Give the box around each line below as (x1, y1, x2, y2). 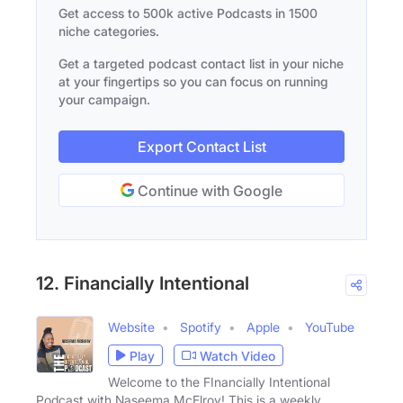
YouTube (305, 319, 354, 336)
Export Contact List (137, 138, 266, 157)
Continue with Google (134, 182, 282, 201)
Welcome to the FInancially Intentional (108, 374, 330, 390)
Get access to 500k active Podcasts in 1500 (58, 5, 318, 22)
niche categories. (58, 23, 159, 40)
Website (108, 319, 155, 336)
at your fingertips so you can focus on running (58, 74, 328, 90)
